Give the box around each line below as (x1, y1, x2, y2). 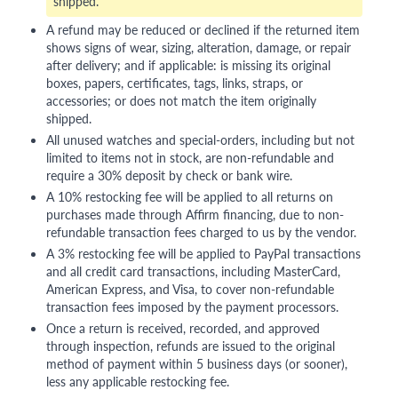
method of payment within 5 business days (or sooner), (46, 354, 347, 373)
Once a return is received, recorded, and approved (46, 319, 320, 338)
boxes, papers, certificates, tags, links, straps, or (46, 74, 303, 92)
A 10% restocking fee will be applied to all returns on (46, 187, 333, 206)
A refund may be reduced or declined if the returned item (46, 20, 360, 39)
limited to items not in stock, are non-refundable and (46, 148, 334, 167)
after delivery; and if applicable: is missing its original (46, 56, 330, 75)
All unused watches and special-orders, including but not (46, 131, 354, 149)
